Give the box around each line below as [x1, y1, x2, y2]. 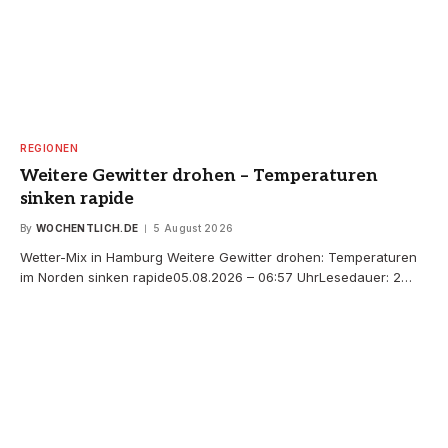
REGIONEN [20, 142, 78, 155]
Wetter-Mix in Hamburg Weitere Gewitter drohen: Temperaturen [20, 249, 417, 266]
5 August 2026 [153, 222, 234, 235]
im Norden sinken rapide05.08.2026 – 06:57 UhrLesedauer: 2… [20, 269, 412, 286]
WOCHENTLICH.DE [35, 222, 139, 235]
